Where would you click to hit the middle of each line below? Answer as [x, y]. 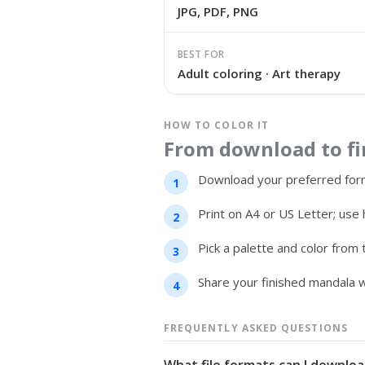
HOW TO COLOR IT [216, 125]
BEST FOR [201, 54]
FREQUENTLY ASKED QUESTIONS [255, 328]
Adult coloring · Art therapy [259, 73]
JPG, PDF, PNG [218, 11]
